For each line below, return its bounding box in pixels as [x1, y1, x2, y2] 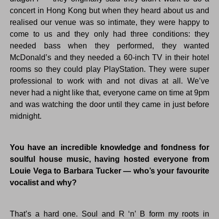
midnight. [10, 112, 42, 121]
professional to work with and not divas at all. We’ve [10, 77, 209, 86]
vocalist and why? [10, 178, 77, 187]
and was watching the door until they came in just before [10, 100, 209, 109]
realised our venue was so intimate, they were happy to [10, 18, 209, 27]
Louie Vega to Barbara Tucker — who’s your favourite [10, 167, 209, 175]
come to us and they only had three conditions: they [10, 30, 209, 39]
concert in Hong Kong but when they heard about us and [10, 6, 209, 15]
